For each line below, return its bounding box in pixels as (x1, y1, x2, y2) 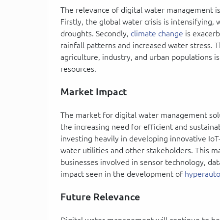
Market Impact (60, 85, 127, 97)
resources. (60, 64, 96, 73)
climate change (131, 28, 183, 38)
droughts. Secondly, (60, 28, 131, 38)
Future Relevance (60, 191, 140, 202)
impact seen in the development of (60, 169, 185, 178)
